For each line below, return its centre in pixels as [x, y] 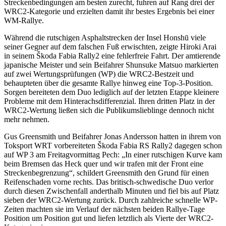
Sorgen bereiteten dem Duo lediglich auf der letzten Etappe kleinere [111, 92]
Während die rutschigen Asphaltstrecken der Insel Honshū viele [105, 37]
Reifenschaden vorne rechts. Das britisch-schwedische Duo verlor [109, 182]
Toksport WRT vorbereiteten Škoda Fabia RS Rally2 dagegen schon [113, 145]
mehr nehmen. [27, 119]
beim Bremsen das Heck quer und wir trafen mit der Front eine [104, 163]
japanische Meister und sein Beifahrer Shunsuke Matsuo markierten [111, 65]
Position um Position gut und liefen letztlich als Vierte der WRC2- [109, 218]
